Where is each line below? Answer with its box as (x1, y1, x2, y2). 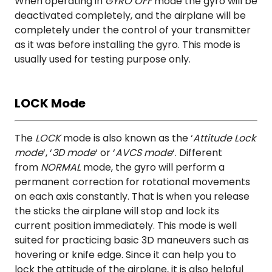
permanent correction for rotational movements (15, 175, 250, 189)
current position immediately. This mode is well (15, 219, 237, 233)
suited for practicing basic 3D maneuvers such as (15, 233, 249, 248)
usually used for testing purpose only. (15, 52, 191, 67)
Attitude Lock (193, 131, 256, 146)
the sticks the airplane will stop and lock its (15, 204, 219, 219)
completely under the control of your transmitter (15, 23, 251, 38)
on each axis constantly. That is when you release (15, 189, 250, 204)
